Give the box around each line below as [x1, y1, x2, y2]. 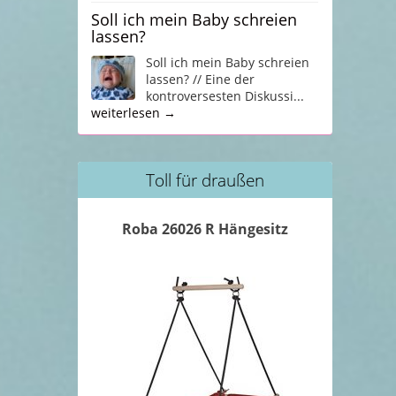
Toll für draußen [146, 168, 264, 192]
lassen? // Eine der [146, 71, 255, 88]
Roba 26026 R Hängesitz [122, 219, 288, 239]
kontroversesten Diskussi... [146, 88, 304, 104]
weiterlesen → [91, 104, 176, 121]
